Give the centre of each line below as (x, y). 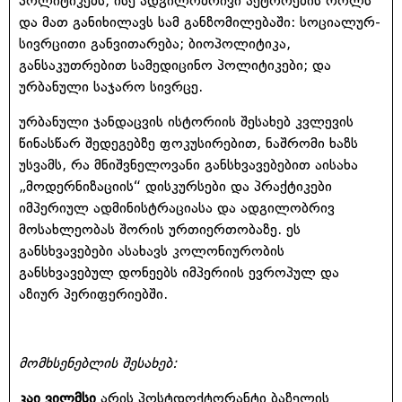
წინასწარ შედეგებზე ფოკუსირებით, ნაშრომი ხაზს (188, 143)
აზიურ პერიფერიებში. (93, 293)
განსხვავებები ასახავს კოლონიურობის (152, 250)
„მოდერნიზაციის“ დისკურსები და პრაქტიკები (175, 186)
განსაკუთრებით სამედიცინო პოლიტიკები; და (175, 66)
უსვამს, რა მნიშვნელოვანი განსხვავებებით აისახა (188, 164)
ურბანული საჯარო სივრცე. (111, 87)
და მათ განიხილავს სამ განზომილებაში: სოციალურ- (200, 22)
